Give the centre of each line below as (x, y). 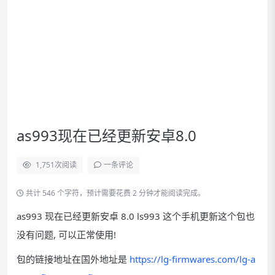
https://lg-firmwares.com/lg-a (192, 259)
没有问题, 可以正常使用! (66, 234)
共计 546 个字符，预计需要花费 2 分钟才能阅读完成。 (114, 193)
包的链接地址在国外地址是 (73, 259)
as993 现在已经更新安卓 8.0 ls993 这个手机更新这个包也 (136, 216)
